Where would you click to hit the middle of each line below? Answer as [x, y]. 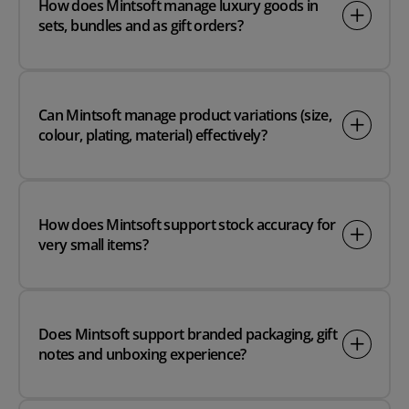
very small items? [94, 245]
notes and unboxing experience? [142, 355]
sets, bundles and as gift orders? [141, 26]
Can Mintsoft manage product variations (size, [185, 115]
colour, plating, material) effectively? [153, 136]
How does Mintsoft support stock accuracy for [187, 225]
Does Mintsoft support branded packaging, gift [188, 335]
